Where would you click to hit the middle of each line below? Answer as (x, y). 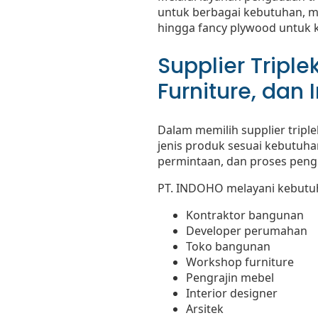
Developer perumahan (247, 230)
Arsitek (205, 308)
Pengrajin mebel (230, 277)
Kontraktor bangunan (245, 215)
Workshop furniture (240, 262)
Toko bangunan (228, 246)
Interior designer (232, 293)
